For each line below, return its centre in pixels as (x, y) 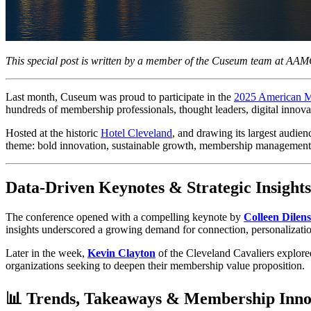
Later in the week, (47, 253)
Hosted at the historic (53, 133)
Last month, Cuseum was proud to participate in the (120, 97)
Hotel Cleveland (136, 133)
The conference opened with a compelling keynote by (125, 217)
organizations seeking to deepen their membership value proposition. (155, 266)
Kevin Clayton (121, 253)
